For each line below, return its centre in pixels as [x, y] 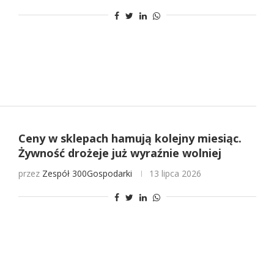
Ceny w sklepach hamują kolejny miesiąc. [130, 139]
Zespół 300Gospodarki [87, 174]
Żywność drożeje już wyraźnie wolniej [120, 153]
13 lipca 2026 [175, 174]
